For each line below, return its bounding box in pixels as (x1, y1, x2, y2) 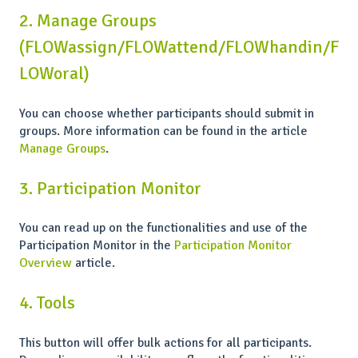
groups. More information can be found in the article (19, 122, 308, 139)
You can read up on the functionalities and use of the (19, 220, 308, 237)
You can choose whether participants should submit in (19, 105, 314, 121)
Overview (19, 255, 72, 272)
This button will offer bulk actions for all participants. (19, 334, 312, 351)
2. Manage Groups (19, 10, 157, 32)
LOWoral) (19, 62, 89, 85)
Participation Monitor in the (19, 237, 174, 254)
